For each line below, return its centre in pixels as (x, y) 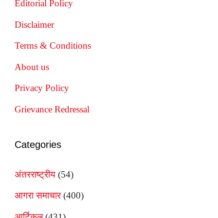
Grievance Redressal (52, 109)
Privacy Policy (42, 88)
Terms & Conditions (53, 46)
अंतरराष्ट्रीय (35, 174)
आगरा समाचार (38, 196)
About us (32, 67)
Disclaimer (34, 24)
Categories (38, 144)
